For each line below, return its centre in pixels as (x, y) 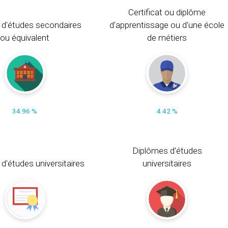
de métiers (167, 37)
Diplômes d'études (167, 150)
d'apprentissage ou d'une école (167, 25)
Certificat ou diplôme (167, 12)
